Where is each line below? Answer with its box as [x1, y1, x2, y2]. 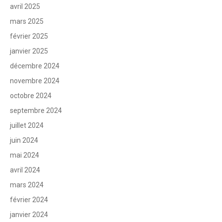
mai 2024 [10, 151, 39, 159]
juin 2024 [10, 136, 38, 144]
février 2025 [10, 32, 48, 40]
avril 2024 [10, 166, 40, 174]
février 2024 [10, 195, 48, 204]
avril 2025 [10, 2, 40, 10]
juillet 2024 [10, 121, 44, 129]
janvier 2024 [10, 210, 48, 219]
